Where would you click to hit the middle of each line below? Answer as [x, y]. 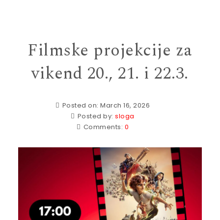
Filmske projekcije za [110, 51]
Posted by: [96, 116]
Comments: [104, 127]
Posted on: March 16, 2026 [106, 105]
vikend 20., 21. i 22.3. [110, 74]
